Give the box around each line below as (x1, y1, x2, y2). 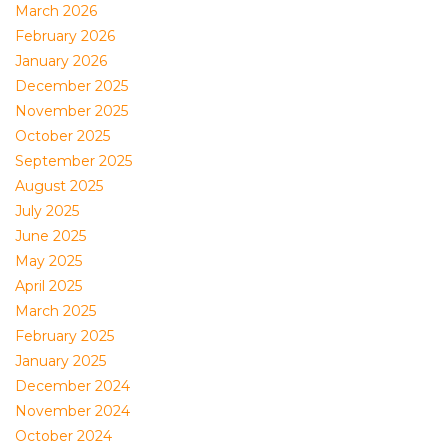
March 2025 (15, 302, 96, 320)
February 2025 (15, 327, 114, 345)
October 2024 (15, 427, 112, 445)
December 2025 (15, 77, 128, 95)
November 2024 (15, 402, 130, 420)
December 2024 (15, 377, 130, 395)
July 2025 (15, 202, 79, 220)
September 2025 (15, 152, 132, 170)
